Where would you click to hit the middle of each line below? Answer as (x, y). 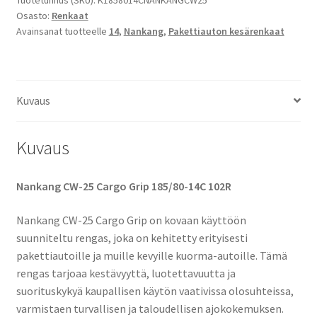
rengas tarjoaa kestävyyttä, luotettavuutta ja (126, 273)
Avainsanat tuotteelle (62, 31)
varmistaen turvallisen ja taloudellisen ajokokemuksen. (150, 308)
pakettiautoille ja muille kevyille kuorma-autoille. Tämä (151, 255)
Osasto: (34, 15)
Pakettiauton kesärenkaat (226, 31)
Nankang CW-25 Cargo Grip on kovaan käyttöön (131, 220)
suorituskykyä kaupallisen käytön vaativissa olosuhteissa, (155, 290)
